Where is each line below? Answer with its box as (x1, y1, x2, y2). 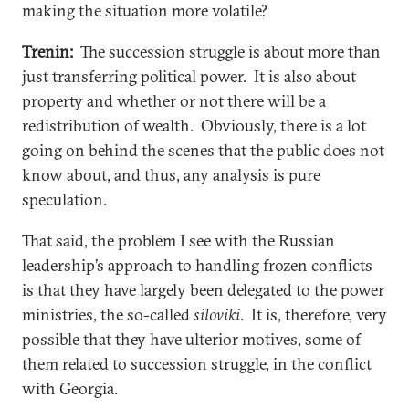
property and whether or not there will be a (22, 89, 326, 111)
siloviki (194, 303, 240, 325)
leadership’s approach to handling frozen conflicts (22, 254, 372, 276)
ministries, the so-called (22, 303, 194, 325)
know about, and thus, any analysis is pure (22, 163, 320, 185)
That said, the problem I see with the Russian (22, 229, 335, 251)
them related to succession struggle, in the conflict (22, 352, 372, 374)
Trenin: (22, 40, 73, 62)
